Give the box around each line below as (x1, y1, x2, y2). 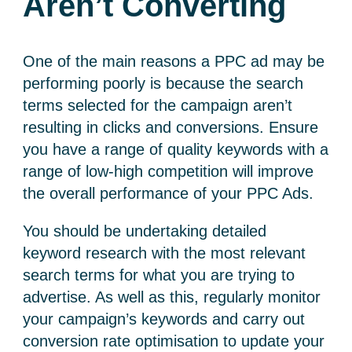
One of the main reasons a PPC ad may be (23, 53, 325, 71)
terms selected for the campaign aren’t (23, 97, 293, 115)
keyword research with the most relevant (23, 244, 306, 262)
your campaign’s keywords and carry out (23, 310, 306, 328)
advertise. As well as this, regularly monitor (23, 288, 321, 306)
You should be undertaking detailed (23, 222, 267, 240)
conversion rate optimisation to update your (23, 332, 325, 350)
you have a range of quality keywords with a (23, 141, 329, 159)
